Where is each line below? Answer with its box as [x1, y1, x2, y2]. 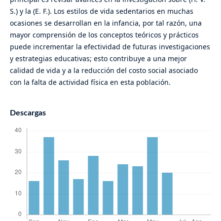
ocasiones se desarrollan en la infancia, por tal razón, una [9, 18, 202, 28]
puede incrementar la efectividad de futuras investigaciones [9, 42, 210, 52]
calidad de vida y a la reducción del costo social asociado [9, 66, 198, 75]
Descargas [9, 109, 46, 117]
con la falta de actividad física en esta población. [9, 77, 171, 87]
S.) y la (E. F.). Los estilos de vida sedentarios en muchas [9, 6, 193, 16]
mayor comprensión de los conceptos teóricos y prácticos [9, 30, 199, 40]
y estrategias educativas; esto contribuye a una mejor [9, 54, 187, 64]
